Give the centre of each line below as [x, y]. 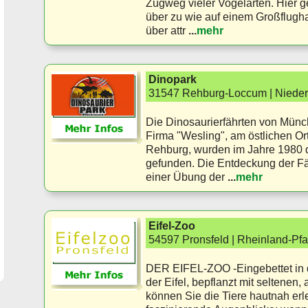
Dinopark [173, 80]
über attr [166, 31]
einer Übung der [187, 177]
